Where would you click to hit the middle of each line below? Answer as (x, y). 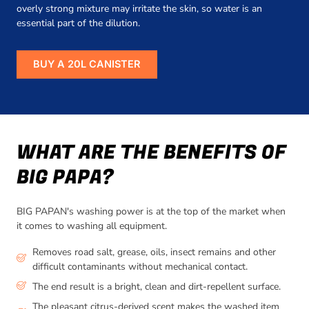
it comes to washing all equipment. (92, 226)
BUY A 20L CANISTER (87, 64)
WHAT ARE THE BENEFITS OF (151, 153)
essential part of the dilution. (78, 23)
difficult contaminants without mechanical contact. (140, 266)
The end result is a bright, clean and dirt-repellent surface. (156, 286)
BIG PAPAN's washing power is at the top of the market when (151, 212)
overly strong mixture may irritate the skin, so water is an (139, 8)
